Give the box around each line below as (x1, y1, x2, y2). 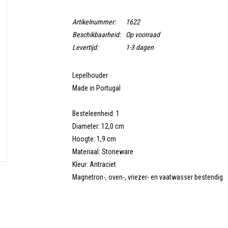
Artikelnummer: (72, 18, 116, 26)
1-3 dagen (125, 43, 154, 51)
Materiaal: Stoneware (72, 148, 133, 156)
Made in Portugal (72, 84, 121, 92)
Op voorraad (125, 31, 160, 39)
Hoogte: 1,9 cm (72, 135, 116, 143)
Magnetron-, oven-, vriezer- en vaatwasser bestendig (72, 173, 223, 181)
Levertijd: (72, 43, 98, 51)
